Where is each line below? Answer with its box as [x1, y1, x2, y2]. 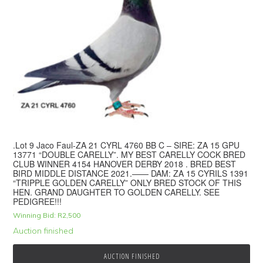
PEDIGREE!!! [13, 195, 62, 208]
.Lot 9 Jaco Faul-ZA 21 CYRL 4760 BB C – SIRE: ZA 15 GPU [13, 139, 240, 151]
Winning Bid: [13, 211, 56, 220]
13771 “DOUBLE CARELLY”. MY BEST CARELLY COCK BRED [13, 149, 246, 161]
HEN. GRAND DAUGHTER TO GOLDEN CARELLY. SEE [13, 186, 220, 198]
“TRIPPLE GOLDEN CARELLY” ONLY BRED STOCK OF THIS [13, 177, 242, 189]
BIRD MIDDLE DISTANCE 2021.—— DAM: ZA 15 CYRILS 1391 [13, 167, 249, 180]
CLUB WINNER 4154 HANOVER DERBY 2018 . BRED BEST [13, 158, 237, 170]
